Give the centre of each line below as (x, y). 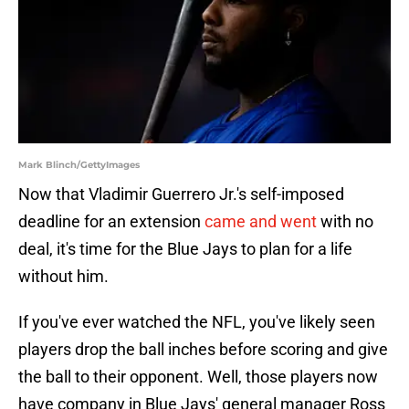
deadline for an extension (111, 222)
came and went (261, 222)
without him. (63, 277)
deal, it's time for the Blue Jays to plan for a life (185, 249)
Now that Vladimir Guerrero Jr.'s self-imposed (181, 194)
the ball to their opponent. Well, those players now (198, 377)
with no (345, 222)
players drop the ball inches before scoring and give (203, 350)
